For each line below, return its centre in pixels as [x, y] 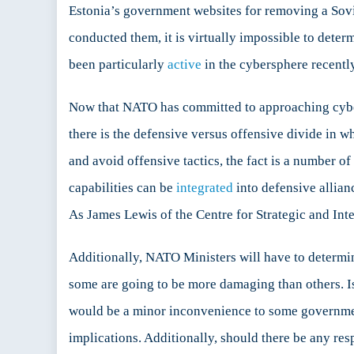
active [185, 65]
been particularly [118, 65]
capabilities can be [122, 188]
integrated [205, 188]
